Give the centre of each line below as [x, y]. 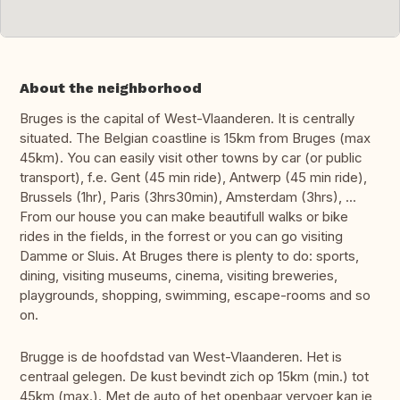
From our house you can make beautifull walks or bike [184, 217]
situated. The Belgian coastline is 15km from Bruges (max [195, 138]
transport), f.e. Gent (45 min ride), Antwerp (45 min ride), [193, 178]
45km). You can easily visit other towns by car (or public [191, 158]
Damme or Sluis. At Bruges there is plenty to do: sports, [189, 256]
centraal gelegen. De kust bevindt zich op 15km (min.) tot [194, 377]
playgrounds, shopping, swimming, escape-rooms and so [195, 296]
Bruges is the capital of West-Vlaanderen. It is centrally [187, 119]
